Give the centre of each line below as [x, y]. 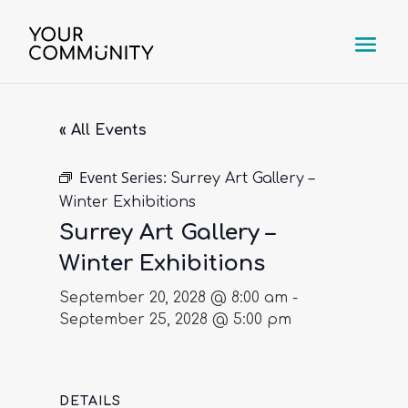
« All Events [102, 130]
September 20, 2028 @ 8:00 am [173, 297]
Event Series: [124, 177]
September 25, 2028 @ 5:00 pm [175, 319]
